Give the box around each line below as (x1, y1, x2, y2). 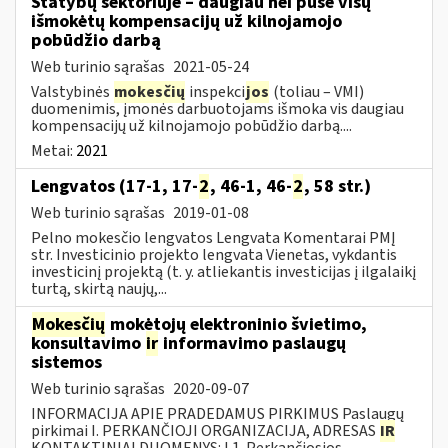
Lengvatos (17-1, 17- (31, 173, 198, 199)
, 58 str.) (304, 173, 371, 199)
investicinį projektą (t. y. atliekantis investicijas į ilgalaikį (31, 260, 416, 283)
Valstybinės (31, 80, 113, 103)
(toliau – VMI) (270, 80, 364, 103)
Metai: (31, 139, 76, 162)
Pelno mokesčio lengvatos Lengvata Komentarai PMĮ (31, 226, 396, 249)
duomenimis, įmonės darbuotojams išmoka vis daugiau (31, 97, 404, 120)
